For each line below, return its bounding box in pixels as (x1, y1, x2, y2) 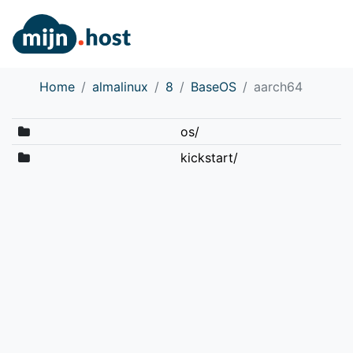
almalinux (92, 78, 148, 95)
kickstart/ (180, 149, 238, 165)
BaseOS (191, 78, 236, 95)
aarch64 (254, 78, 303, 95)
